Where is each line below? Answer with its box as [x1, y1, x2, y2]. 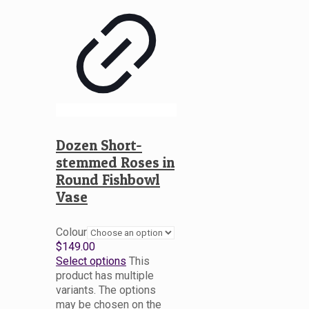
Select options [56, 254, 126, 268]
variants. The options [56, 283, 156, 297]
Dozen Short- [56, 137, 142, 154]
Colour [56, 225, 87, 239]
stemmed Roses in [56, 154, 175, 172]
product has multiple [56, 268, 154, 282]
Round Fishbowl [56, 171, 160, 189]
